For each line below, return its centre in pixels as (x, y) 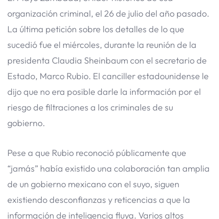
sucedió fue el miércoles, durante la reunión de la (102, 44)
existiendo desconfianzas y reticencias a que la (99, 199)
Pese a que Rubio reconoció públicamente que (97, 153)
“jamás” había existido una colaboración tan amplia (109, 168)
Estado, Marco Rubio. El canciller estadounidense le (108, 76)
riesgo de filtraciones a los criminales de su (90, 107)
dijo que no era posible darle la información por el (104, 91)
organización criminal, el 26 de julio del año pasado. (108, 13)
